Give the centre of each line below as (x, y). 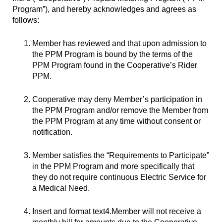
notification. (52, 132)
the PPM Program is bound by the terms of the (112, 54)
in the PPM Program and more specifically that (113, 166)
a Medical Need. (61, 188)
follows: (26, 20)
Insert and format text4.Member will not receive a (117, 211)
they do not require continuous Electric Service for (119, 177)
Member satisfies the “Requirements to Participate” (121, 155)
